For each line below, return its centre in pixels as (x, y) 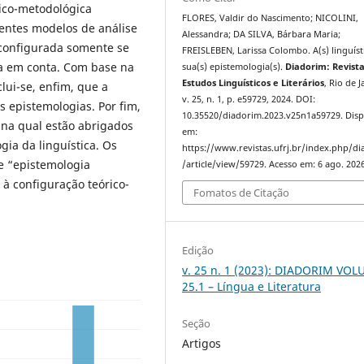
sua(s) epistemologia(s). (234, 66)
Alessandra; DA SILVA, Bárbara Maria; (262, 34)
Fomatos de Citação (242, 193)
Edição (198, 251)
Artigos (202, 344)
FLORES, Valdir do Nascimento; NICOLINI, (271, 17)
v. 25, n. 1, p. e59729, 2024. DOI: (249, 99)
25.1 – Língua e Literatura (252, 287)
